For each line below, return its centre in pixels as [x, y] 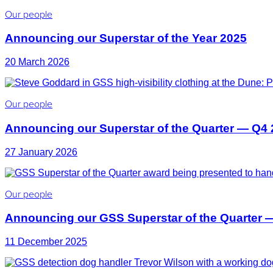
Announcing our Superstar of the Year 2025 [126, 38]
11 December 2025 [46, 241]
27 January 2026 [41, 152]
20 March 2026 [37, 62]
